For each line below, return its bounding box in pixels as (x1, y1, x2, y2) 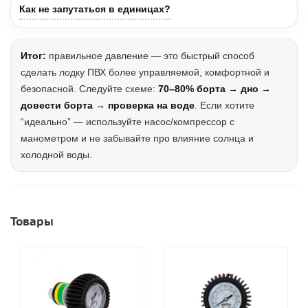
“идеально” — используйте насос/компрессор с (21, 116, 234, 127)
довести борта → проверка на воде (21, 100, 195, 111)
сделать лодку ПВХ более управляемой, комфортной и (21, 67, 269, 78)
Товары (10, 214, 54, 229)
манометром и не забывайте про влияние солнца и (21, 133, 254, 144)
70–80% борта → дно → (158, 83, 271, 94)
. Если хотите (195, 100, 254, 111)
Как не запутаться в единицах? (19, 3, 170, 14)
